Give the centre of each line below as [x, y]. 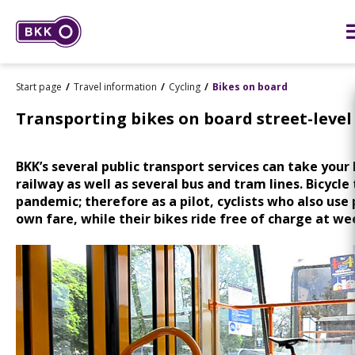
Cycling [185, 87]
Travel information [115, 87]
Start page [39, 87]
